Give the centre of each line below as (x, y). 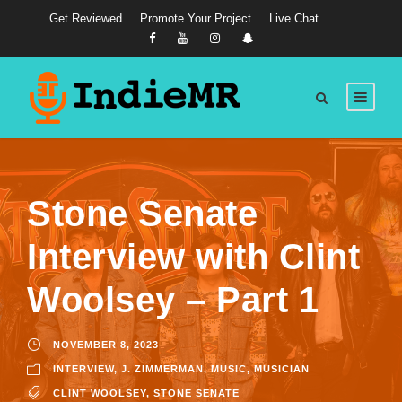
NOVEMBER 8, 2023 (106, 345)
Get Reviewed (85, 18)
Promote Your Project (195, 18)
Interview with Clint (193, 257)
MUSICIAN (282, 369)
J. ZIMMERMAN (162, 369)
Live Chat (293, 18)
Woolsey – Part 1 (173, 300)
